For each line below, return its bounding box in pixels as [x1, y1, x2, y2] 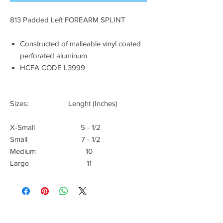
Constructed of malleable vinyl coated [20, 39, 141, 48]
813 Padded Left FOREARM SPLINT [10, 15, 125, 24]
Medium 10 [10, 147, 95, 155]
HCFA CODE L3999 [20, 63, 85, 72]
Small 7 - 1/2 [10, 135, 101, 143]
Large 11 [10, 159, 92, 167]
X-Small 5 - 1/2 [10, 123, 101, 131]
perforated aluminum [20, 51, 87, 60]
